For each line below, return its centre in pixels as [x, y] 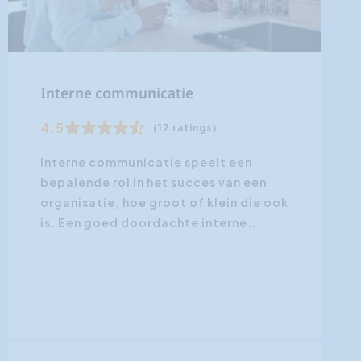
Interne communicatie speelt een [146, 162]
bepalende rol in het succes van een [153, 182]
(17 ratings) [185, 127]
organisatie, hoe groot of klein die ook [164, 202]
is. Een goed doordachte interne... [151, 222]
